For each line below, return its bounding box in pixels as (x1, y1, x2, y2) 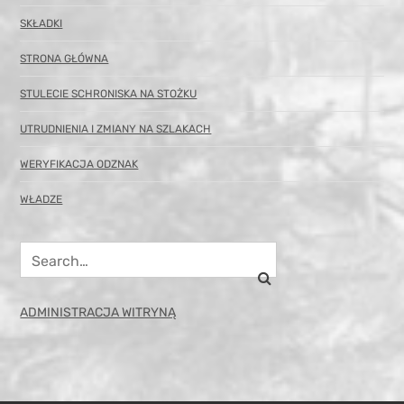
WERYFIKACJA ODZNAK (20, 158, 139, 171)
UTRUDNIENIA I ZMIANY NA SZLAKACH (20, 123, 212, 136)
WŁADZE (20, 193, 63, 207)
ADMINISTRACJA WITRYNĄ (20, 305, 177, 321)
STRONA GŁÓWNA (20, 52, 109, 66)
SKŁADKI (20, 17, 63, 31)
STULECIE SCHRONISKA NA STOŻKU (20, 87, 197, 101)
